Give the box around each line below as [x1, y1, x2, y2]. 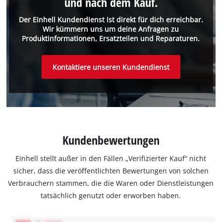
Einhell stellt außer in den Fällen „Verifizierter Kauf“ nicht [15, 154, 207, 164]
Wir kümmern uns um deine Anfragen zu [43, 24, 179, 34]
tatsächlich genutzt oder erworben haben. [41, 191, 181, 201]
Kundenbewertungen [62, 132, 160, 149]
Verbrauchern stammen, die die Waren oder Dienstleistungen [8, 178, 214, 188]
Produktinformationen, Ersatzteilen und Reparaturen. [22, 34, 200, 44]
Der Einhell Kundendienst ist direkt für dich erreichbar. [18, 15, 203, 25]
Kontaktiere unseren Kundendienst [52, 62, 169, 72]
